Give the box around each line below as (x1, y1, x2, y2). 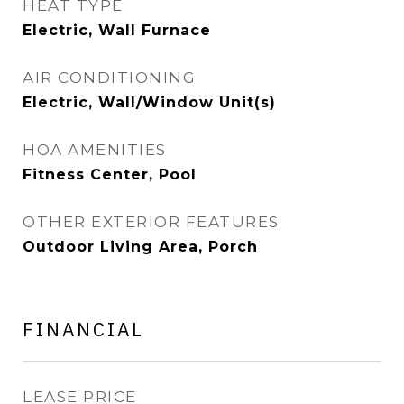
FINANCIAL (23, 317, 144, 342)
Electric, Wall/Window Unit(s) (23, 94, 276, 111)
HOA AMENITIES (23, 141, 167, 159)
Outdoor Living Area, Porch (23, 238, 258, 255)
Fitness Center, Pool (23, 166, 197, 183)
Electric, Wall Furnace (23, 22, 211, 39)
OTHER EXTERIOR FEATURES (23, 213, 280, 231)
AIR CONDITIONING (23, 69, 196, 87)
